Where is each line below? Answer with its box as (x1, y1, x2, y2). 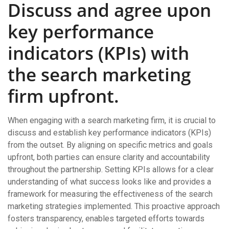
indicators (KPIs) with (8, 41, 189, 65)
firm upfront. (8, 84, 119, 108)
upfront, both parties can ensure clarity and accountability (8, 152, 210, 162)
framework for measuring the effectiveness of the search (8, 189, 213, 199)
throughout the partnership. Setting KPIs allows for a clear (8, 165, 214, 174)
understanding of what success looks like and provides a (8, 177, 211, 187)
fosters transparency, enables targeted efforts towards (8, 214, 204, 223)
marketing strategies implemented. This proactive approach (8, 201, 220, 211)
